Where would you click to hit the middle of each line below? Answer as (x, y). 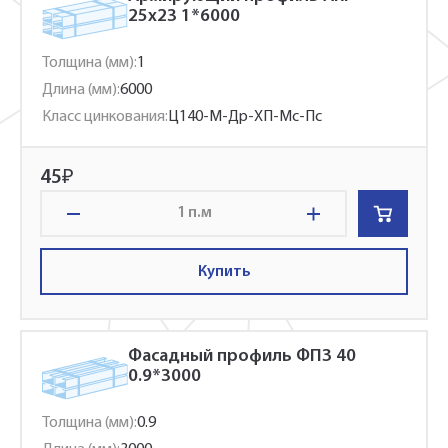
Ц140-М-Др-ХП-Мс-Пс (245, 117)
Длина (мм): (81, 90)
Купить (224, 271)
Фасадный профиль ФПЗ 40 (242, 356)
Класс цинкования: (105, 117)
